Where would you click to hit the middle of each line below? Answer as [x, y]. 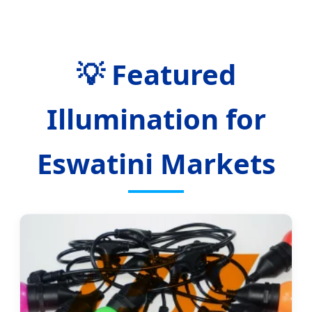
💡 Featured [156, 75]
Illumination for [156, 119]
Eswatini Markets [156, 164]
